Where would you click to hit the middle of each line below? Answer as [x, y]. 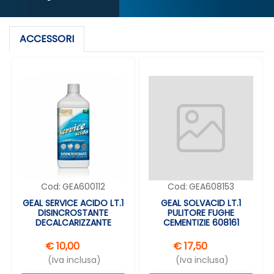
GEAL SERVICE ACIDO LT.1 [73, 203]
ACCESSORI [47, 39]
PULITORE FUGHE [201, 213]
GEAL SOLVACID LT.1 [201, 203]
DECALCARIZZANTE [73, 223]
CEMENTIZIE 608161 [201, 223]
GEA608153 [212, 187]
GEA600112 [84, 187]
